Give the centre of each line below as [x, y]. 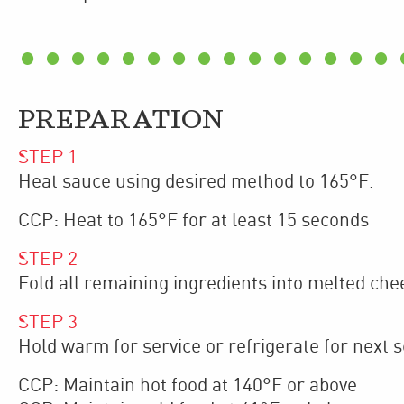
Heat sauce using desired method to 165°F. [196, 182]
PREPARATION [121, 119]
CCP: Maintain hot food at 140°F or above [188, 386]
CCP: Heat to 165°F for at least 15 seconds [193, 220]
